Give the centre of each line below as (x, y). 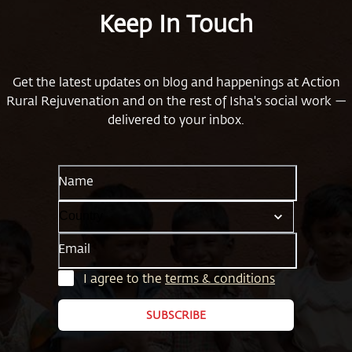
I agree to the (124, 277)
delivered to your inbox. (176, 119)
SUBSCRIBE (176, 314)
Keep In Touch (176, 23)
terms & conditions (220, 277)
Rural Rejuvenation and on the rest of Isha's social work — (176, 100)
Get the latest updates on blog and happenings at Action (176, 81)
